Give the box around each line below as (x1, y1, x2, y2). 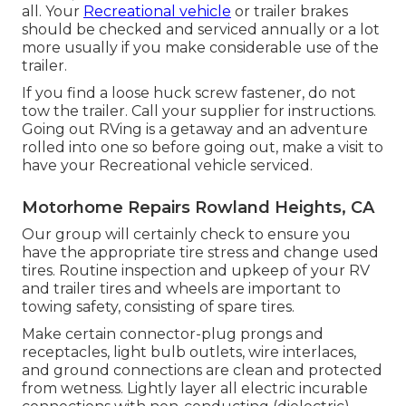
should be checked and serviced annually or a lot (22, 21, 380, 39)
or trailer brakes (231, 3, 348, 21)
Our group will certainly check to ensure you (22, 226, 351, 244)
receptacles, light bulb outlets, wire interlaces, (22, 343, 356, 362)
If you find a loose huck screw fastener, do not (22, 84, 356, 102)
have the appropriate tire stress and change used (22, 244, 379, 262)
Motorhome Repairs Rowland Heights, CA (22, 198, 374, 218)
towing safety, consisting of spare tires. (22, 298, 295, 316)
